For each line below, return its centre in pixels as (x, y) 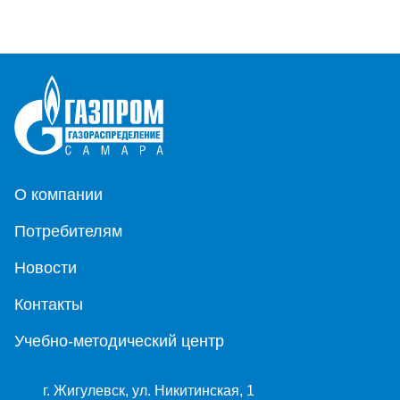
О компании (58, 194)
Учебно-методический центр (119, 341)
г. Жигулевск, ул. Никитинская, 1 (149, 390)
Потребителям (68, 231)
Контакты (49, 304)
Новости (46, 267)
